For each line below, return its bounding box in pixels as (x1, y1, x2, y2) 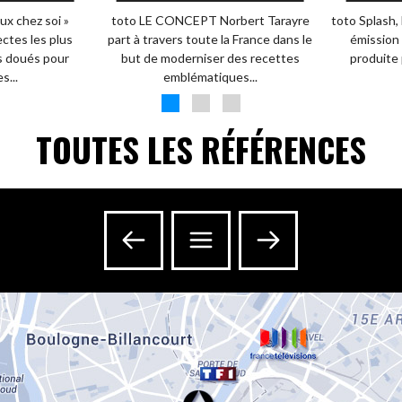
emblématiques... (162, 69, 258, 84)
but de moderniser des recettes (120, 50, 300, 66)
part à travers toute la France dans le (108, 31, 313, 47)
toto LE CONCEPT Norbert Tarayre (110, 13, 310, 28)
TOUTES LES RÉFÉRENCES (35, 125, 366, 174)
